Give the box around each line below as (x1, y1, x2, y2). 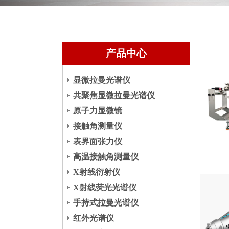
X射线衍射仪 (73, 168, 120, 176)
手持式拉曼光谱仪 (73, 198, 139, 207)
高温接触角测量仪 (73, 152, 139, 161)
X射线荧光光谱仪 (73, 183, 136, 192)
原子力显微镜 (73, 106, 122, 115)
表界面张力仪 (73, 137, 122, 146)
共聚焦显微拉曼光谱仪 (73, 91, 155, 100)
